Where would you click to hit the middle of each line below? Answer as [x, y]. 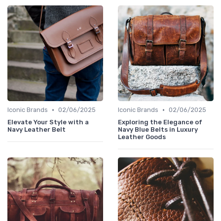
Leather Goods [142, 137]
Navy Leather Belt [37, 130]
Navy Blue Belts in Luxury [158, 130]
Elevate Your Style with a [48, 122]
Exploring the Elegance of [160, 122]
